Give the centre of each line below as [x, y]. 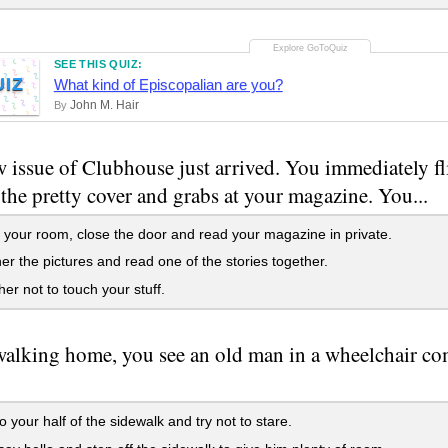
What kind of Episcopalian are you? [168, 84]
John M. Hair [104, 104]
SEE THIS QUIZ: [98, 63]
